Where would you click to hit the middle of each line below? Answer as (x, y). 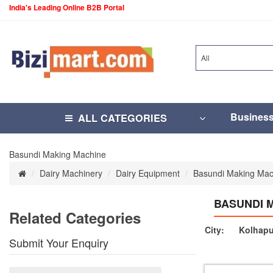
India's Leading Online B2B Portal (67, 7)
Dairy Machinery (71, 173)
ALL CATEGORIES (122, 118)
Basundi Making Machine (58, 154)
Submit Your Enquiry (59, 243)
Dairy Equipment (148, 173)
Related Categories (75, 218)
